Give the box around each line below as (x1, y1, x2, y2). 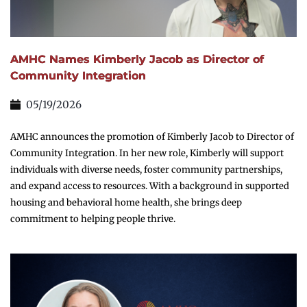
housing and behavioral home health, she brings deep (10, 197, 242, 209)
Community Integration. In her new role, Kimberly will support (10, 147, 284, 160)
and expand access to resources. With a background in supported (10, 180, 289, 193)
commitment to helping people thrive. (10, 213, 175, 225)
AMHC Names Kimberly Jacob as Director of (10, 53, 264, 66)
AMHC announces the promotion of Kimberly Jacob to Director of (10, 131, 294, 143)
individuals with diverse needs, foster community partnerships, (10, 164, 282, 176)
